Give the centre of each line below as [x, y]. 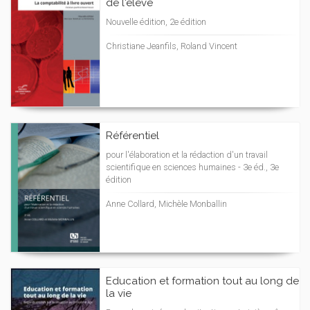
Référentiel [133, 136]
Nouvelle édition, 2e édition [156, 22]
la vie [119, 293]
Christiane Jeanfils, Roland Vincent [172, 46]
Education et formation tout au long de [202, 281]
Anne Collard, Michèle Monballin [166, 204]
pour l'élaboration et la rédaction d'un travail [187, 155]
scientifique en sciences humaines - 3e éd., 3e [192, 167]
